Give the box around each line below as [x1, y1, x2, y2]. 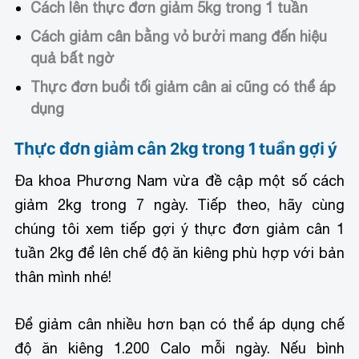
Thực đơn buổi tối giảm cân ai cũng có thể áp [30, 78, 337, 95]
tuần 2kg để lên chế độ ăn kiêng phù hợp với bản [14, 244, 345, 261]
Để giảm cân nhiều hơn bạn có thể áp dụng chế [14, 315, 345, 333]
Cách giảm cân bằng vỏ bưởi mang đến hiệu [30, 27, 328, 45]
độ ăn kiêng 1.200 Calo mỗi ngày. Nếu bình [14, 339, 345, 357]
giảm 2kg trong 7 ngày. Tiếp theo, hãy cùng [14, 196, 345, 213]
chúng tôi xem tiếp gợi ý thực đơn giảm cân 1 [14, 220, 345, 237]
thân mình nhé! [14, 268, 112, 285]
